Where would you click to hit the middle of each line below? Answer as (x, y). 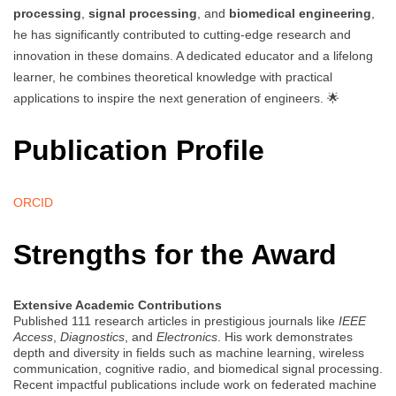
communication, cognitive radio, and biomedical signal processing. (198, 368)
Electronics (187, 336)
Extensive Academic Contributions (118, 305)
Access (33, 336)
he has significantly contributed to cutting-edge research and (182, 35)
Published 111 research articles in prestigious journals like (176, 320)
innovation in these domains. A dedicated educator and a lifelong (193, 56)
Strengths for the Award (175, 254)
